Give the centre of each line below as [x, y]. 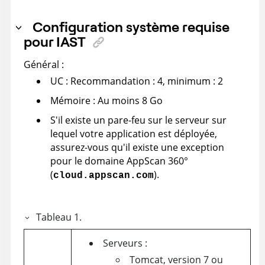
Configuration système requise [131, 26]
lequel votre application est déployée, [134, 133]
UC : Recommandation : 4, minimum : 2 [137, 81]
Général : [44, 64]
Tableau [54, 217]
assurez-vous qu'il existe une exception [137, 147]
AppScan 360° [157, 161]
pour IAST [55, 41]
